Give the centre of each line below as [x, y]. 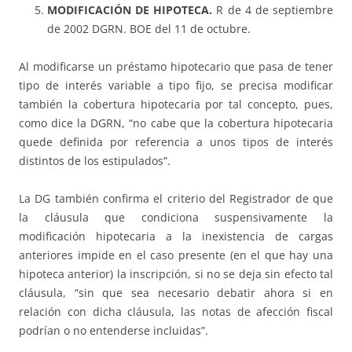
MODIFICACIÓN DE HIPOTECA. [130, 10]
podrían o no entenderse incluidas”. [114, 331]
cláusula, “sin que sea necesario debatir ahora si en [176, 293]
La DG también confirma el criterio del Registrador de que [176, 199]
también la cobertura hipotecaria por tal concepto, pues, [176, 104]
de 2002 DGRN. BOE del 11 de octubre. [149, 29]
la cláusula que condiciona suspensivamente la [176, 218]
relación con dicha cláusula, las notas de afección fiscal [176, 312]
